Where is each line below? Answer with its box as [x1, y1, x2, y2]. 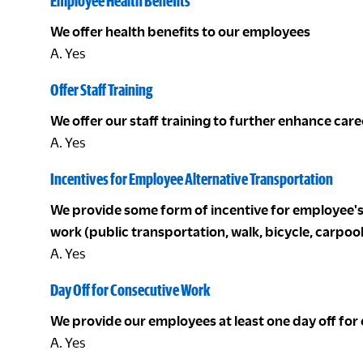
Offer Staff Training [50, 80, 152, 99]
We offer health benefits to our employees [50, 23, 310, 39]
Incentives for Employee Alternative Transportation [50, 169, 333, 188]
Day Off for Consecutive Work [50, 280, 210, 299]
